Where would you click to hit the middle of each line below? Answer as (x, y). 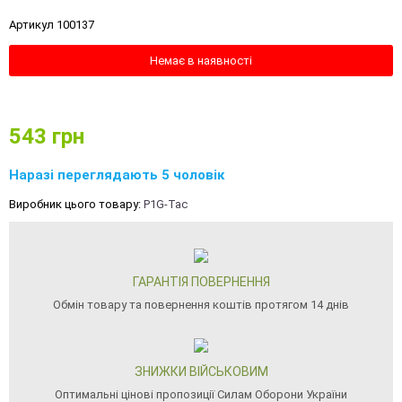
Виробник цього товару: (76, 204)
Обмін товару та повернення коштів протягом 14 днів (201, 305)
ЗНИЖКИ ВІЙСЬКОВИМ (201, 371)
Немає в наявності (201, 61)
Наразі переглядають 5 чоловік (117, 175)
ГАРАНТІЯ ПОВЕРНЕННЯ (201, 282)
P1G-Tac (166, 204)
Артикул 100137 (52, 25)
